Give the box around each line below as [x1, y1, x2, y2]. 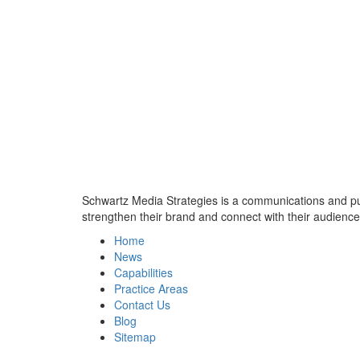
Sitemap [114, 328, 156, 345]
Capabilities [114, 264, 173, 280]
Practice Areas [114, 280, 188, 297]
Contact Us [114, 296, 170, 313]
